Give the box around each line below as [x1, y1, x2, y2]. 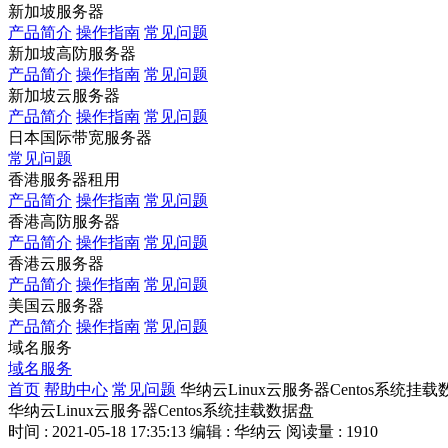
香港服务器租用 [8, 171, 120, 188]
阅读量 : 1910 [286, 423, 378, 440]
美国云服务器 [8, 297, 104, 314]
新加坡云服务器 [8, 87, 120, 104]
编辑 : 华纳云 [190, 423, 282, 440]
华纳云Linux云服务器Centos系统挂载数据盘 [8, 402, 314, 419]
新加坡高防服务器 [8, 45, 136, 62]
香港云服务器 [8, 255, 104, 272]
